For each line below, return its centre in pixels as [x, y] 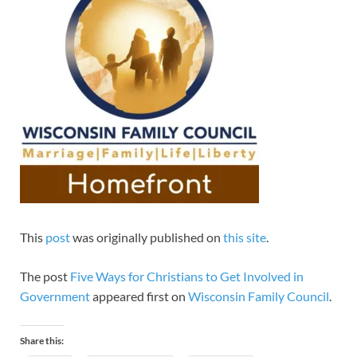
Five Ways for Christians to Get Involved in [187, 277]
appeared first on [139, 296]
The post [45, 277]
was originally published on [147, 237]
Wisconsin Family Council [259, 296]
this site [245, 237]
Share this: [42, 341]
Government [55, 296]
